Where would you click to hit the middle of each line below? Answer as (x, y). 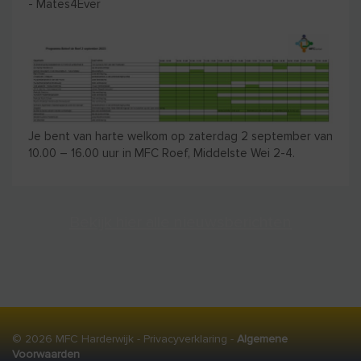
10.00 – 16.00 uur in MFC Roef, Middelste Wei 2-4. (162, 153)
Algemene (262, 338)
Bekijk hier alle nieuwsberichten (180, 222)
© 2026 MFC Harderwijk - (78, 338)
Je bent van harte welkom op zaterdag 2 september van (180, 136)
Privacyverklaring (185, 338)
